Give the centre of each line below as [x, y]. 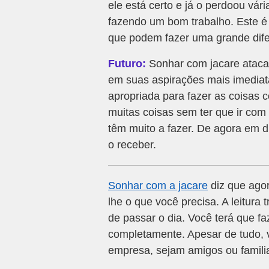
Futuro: [127, 64]
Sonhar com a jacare [158, 186]
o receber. [132, 145]
